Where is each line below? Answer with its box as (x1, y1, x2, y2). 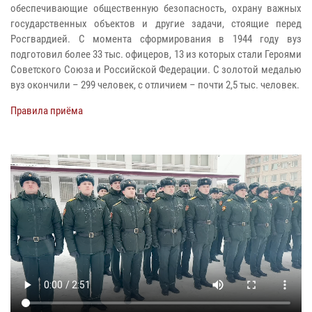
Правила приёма (10, 104, 83, 117)
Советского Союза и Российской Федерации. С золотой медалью (10, 63, 302, 76)
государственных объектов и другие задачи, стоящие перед (10, 17, 302, 30)
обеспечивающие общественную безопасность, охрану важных (10, 1, 302, 15)
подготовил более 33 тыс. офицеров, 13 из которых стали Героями (10, 47, 302, 61)
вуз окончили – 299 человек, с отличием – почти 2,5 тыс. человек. (10, 78, 299, 91)
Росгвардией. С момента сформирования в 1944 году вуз (10, 32, 302, 45)
